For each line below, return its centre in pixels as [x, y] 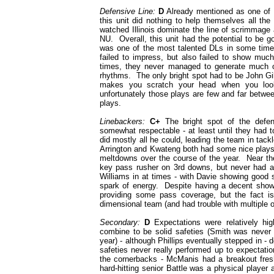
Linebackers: [122, 121]
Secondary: [120, 222]
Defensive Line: [128, 11]
